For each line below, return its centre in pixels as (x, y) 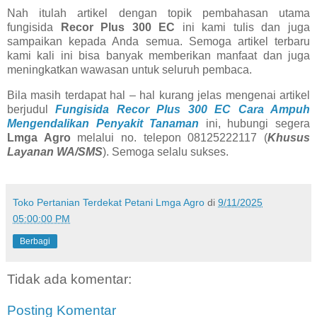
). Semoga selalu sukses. (166, 151)
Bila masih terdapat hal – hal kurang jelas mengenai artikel (158, 95)
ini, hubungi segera (255, 123)
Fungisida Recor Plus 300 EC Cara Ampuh (183, 109)
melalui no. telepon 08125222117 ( (169, 137)
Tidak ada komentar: (69, 279)
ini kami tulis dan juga (243, 27)
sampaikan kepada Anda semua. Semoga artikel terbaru (158, 41)
